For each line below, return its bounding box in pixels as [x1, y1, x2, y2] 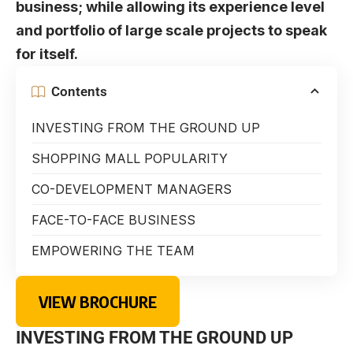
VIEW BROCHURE [38, 291, 157, 311]
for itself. [16, 46, 78, 63]
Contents [51, 83, 107, 99]
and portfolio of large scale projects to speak [16, 22, 327, 39]
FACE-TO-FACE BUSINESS [32, 212, 195, 229]
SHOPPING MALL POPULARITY [32, 150, 228, 167]
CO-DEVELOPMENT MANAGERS [32, 181, 232, 198]
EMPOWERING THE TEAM [32, 243, 195, 259]
